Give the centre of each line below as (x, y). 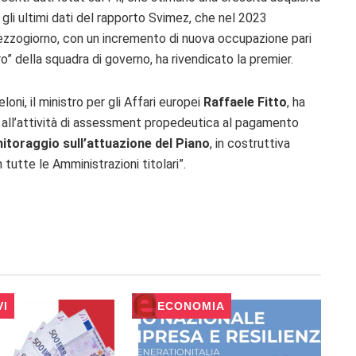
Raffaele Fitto (245, 103)
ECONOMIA (191, 306)
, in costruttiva (250, 144)
